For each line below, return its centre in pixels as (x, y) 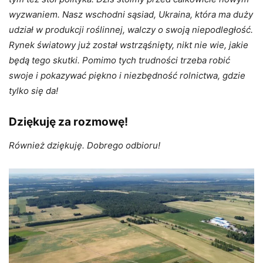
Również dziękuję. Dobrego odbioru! (86, 145)
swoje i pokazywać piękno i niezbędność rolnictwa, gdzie (127, 75)
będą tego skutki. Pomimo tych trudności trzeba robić (119, 60)
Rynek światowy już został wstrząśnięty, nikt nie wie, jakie (129, 45)
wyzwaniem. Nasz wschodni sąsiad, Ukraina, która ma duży (131, 14)
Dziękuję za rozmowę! (68, 122)
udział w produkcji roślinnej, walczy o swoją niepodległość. (131, 29)
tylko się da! (35, 90)
